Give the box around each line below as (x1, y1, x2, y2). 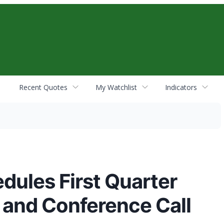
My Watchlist (95, 82, 137, 92)
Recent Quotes (19, 82, 67, 92)
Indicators (165, 82, 197, 92)
